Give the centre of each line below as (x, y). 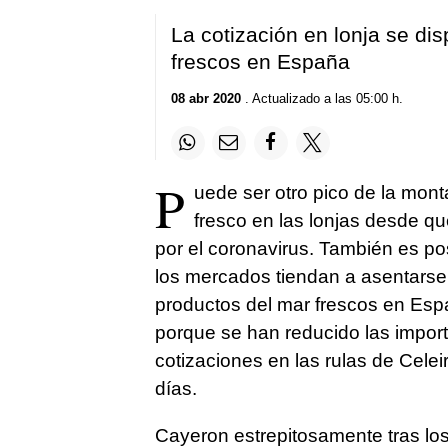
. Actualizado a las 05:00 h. (321, 98)
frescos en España (260, 62)
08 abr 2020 (205, 98)
